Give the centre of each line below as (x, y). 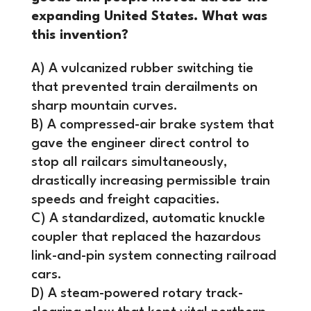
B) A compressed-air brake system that (152, 125)
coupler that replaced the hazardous (146, 237)
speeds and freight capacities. (125, 200)
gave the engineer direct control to (140, 143)
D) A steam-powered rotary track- (137, 293)
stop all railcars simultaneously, (129, 162)
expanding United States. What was (149, 16)
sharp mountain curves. (104, 106)
